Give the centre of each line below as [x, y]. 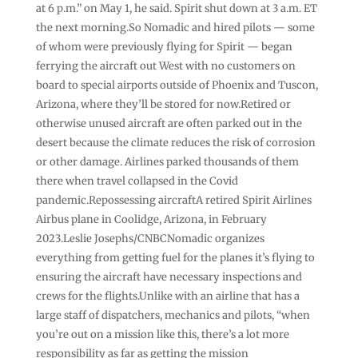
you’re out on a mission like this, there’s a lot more [162, 334]
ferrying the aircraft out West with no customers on [165, 66]
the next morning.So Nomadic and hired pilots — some [175, 27]
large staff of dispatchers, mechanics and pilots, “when [173, 315]
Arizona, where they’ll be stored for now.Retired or [163, 104]
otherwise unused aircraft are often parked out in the [169, 123]
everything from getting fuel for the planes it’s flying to [175, 257]
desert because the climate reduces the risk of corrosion [175, 142]
